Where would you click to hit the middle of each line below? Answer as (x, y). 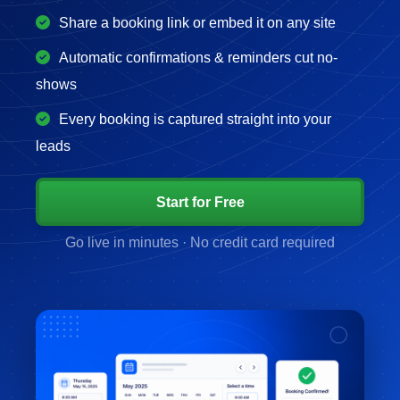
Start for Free (200, 202)
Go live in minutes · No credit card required (200, 242)
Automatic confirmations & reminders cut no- (199, 58)
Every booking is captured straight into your (196, 119)
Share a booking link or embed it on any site (198, 23)
